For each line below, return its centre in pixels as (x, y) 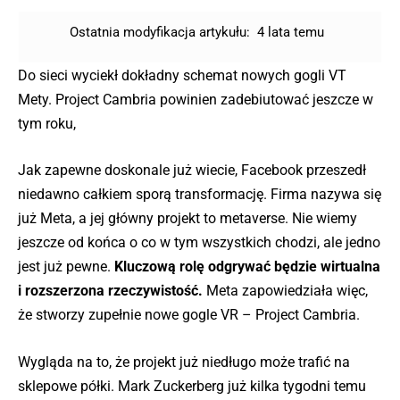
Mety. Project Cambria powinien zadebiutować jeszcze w (196, 99)
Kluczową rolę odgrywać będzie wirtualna (247, 267)
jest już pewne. (66, 267)
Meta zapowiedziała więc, (285, 291)
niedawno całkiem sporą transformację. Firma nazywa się (200, 195)
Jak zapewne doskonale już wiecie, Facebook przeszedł (192, 171)
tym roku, (47, 123)
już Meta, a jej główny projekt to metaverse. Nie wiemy (187, 219)
